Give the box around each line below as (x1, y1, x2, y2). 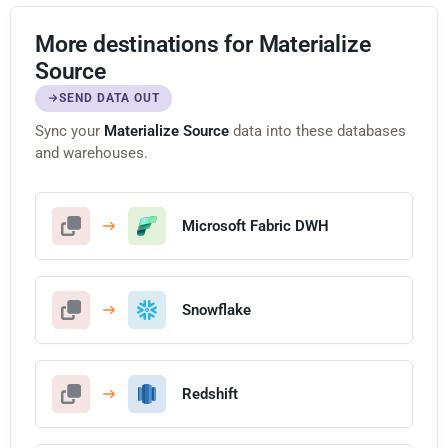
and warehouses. (35, 143, 148, 162)
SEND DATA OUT (59, 90, 160, 105)
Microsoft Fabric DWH (182, 216, 329, 235)
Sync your (35, 121, 104, 140)
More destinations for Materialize (35, 30, 371, 58)
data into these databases (229, 121, 406, 140)
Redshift (182, 384, 238, 403)
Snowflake (182, 300, 251, 319)
